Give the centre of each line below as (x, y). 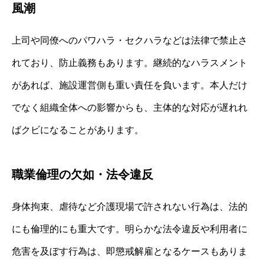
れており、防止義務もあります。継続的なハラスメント (130, 63)
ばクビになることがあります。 (78, 130)
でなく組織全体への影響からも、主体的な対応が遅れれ (130, 108)
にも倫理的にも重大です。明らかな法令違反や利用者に (130, 229)
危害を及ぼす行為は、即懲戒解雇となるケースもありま (130, 252)
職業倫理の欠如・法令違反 (82, 175)
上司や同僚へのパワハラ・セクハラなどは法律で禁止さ (130, 41)
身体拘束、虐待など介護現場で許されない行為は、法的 (130, 207)
